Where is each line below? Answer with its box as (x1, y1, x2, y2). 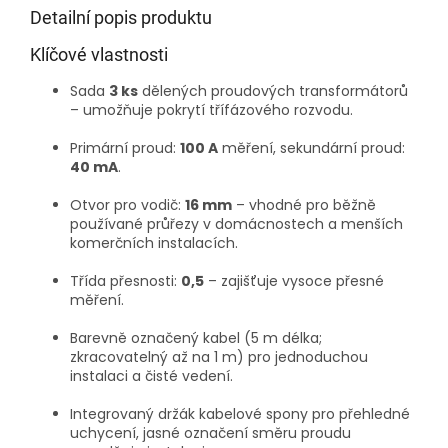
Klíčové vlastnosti (30, 44, 168, 66)
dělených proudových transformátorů (138, 81, 408, 102)
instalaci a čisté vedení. (70, 366, 233, 387)
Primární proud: (70, 138, 180, 159)
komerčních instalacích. (70, 233, 238, 254)
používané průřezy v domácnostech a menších (70, 214, 403, 235)
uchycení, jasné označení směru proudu (70, 423, 351, 444)
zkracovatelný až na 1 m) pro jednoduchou (70, 347, 368, 368)
